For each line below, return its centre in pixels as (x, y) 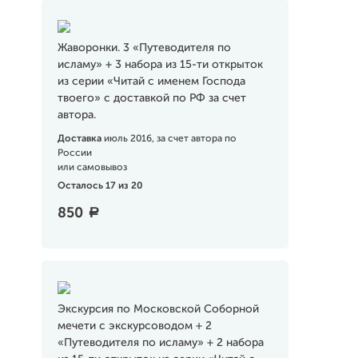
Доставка (80, 139)
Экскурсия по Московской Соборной (158, 309)
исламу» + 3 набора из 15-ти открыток (160, 65)
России (74, 153)
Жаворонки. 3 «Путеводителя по (144, 48)
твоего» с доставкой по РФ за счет (151, 98)
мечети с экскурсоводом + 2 (134, 326)
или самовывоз (92, 168)
